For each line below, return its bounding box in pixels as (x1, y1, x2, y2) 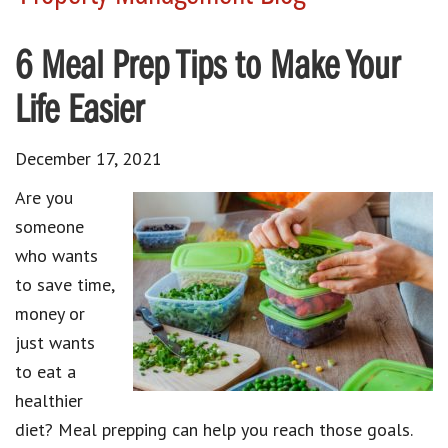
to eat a (15, 359, 76, 383)
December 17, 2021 (15, 146, 162, 170)
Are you (15, 185, 73, 209)
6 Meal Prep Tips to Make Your (15, 47, 400, 88)
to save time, (15, 272, 114, 296)
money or (15, 301, 85, 325)
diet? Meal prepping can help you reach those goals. (15, 417, 412, 441)
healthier (15, 388, 83, 412)
